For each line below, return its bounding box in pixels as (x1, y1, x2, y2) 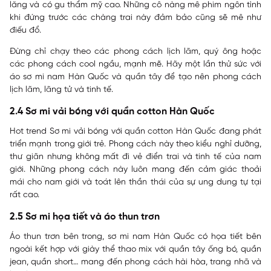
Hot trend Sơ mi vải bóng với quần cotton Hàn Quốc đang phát (10, 127, 261, 136)
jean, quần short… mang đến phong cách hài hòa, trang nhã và (10, 258, 261, 267)
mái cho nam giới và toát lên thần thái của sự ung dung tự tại (10, 178, 261, 187)
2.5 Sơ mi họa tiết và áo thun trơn (10, 212, 160, 222)
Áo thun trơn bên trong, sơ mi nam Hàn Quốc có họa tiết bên (10, 232, 261, 241)
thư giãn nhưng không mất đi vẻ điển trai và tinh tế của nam (10, 152, 261, 162)
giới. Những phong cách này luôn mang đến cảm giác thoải (10, 165, 261, 174)
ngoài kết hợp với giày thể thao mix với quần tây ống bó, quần (10, 245, 261, 254)
